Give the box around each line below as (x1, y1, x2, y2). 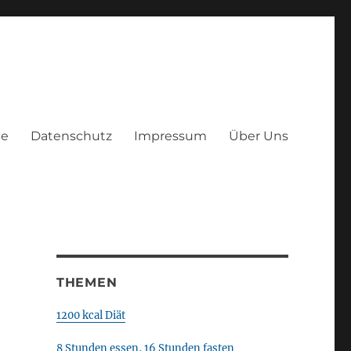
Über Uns (228, 128, 288, 143)
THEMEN (56, 275, 118, 290)
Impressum (133, 128, 207, 143)
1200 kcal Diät (56, 309, 125, 322)
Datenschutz (30, 128, 112, 143)
